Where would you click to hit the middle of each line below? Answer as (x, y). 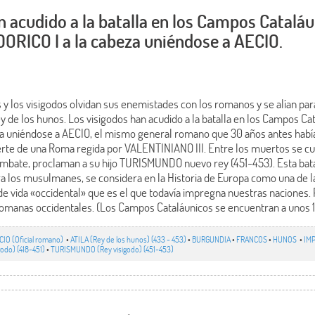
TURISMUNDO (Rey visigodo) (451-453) (112, 249)
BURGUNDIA (212, 239)
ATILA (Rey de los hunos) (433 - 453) (129, 239)
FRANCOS (252, 239)
